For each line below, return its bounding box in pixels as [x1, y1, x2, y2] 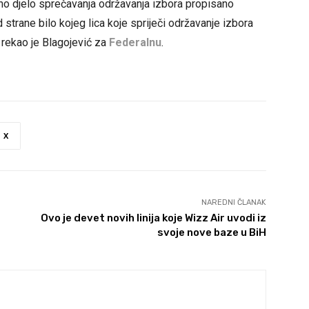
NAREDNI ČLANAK [201, 198, 266, 208]
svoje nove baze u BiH [157, 226, 266, 239]
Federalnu [109, 36, 161, 50]
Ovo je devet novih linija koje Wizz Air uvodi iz [40, 212, 266, 225]
